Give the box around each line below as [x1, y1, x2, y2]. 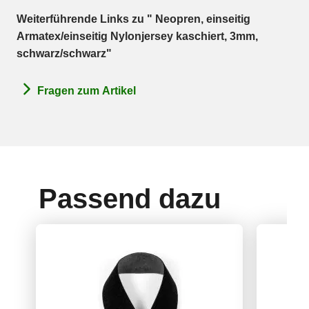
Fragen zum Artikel [37, 84, 136, 97]
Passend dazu [39, 183, 221, 214]
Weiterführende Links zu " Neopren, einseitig [17, 13, 250, 26]
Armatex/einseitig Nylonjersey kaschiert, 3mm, [17, 30, 258, 43]
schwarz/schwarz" [17, 48, 112, 60]
